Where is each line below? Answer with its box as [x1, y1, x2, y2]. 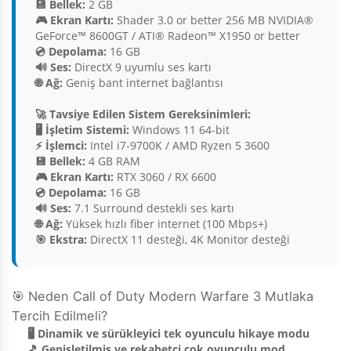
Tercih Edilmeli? [12, 308, 107, 324]
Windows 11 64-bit [129, 122, 230, 138]
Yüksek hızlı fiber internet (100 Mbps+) [63, 216, 267, 232]
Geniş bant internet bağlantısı [63, 75, 223, 91]
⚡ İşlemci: [35, 138, 87, 154]
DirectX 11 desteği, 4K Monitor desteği [87, 232, 290, 248]
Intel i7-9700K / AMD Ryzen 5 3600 [87, 138, 270, 154]
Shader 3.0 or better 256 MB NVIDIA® [114, 13, 313, 28]
